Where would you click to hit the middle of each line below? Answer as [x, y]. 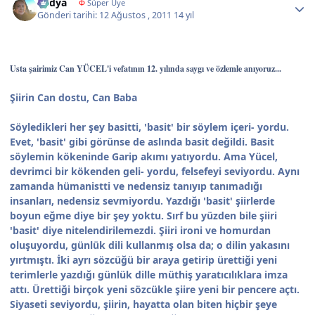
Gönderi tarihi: [69, 15]
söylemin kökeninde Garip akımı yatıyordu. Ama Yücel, [144, 157]
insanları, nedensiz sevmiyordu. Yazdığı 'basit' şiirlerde [142, 201]
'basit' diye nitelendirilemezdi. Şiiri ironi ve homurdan [140, 231]
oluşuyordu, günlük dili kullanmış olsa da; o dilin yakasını [150, 245]
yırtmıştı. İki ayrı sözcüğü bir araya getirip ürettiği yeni [143, 260]
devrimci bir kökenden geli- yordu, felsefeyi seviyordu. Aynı [155, 172]
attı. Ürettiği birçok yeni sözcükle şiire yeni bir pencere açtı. [155, 290]
